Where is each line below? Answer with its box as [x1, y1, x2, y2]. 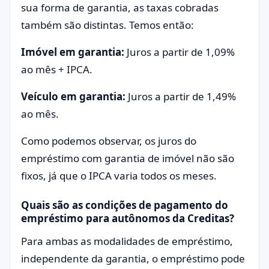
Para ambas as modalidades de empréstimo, [21, 234, 233, 248]
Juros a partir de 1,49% [128, 89, 236, 103]
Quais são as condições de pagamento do [21, 198, 228, 212]
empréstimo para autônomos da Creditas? [21, 211, 234, 225]
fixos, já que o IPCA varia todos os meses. [21, 169, 219, 183]
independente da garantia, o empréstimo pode [21, 252, 245, 265]
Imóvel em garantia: [21, 45, 127, 59]
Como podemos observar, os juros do [21, 134, 196, 148]
